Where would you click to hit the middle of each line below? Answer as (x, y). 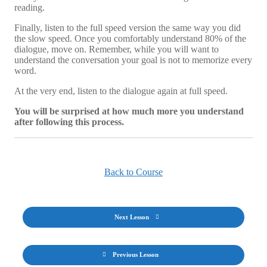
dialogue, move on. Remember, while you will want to (117, 49)
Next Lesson (132, 217)
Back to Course (133, 172)
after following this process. (69, 122)
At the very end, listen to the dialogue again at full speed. (122, 91)
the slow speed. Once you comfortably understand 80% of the (130, 38)
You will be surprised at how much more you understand (129, 111)
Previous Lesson (135, 255)
